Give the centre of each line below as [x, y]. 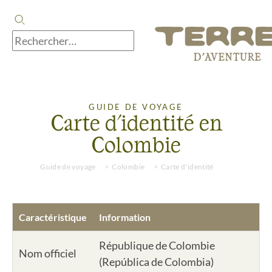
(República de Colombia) [156, 262]
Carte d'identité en [136, 122]
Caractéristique [53, 217]
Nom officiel [48, 253]
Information [125, 217]
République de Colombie [157, 245]
